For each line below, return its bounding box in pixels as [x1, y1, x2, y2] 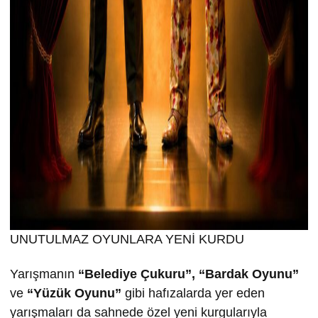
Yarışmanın [10, 266, 78, 281]
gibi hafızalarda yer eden [121, 285, 265, 300]
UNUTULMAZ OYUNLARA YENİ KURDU [10, 231, 244, 246]
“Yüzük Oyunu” [27, 285, 121, 300]
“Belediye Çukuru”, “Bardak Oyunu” [78, 266, 299, 281]
